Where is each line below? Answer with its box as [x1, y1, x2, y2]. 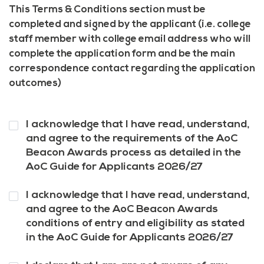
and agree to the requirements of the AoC [25, 133, 237, 144]
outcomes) [9, 78, 61, 88]
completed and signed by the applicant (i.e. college [9, 19, 251, 29]
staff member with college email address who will [9, 34, 250, 44]
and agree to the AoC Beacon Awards [25, 203, 218, 215]
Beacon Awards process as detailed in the [25, 147, 241, 159]
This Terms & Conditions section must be [9, 4, 206, 15]
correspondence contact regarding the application [9, 63, 255, 74]
